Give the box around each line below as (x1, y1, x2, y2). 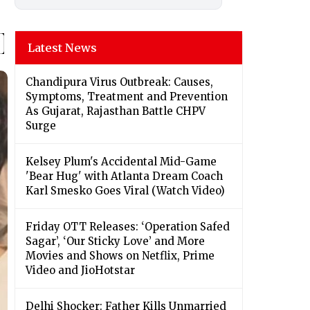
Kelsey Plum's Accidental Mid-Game (26, 155, 217, 169)
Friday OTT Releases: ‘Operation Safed (26, 220, 230, 234)
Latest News (28, 41, 97, 55)
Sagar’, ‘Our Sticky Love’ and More (26, 235, 205, 248)
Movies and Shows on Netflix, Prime (26, 249, 215, 263)
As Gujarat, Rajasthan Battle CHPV (26, 104, 206, 118)
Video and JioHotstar (26, 264, 135, 277)
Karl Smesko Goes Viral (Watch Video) (26, 184, 225, 198)
